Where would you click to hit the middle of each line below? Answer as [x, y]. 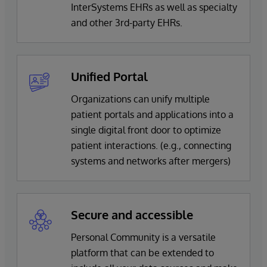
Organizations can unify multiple [140, 99]
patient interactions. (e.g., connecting [151, 145]
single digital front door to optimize [146, 130]
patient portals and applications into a [152, 114]
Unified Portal [109, 76]
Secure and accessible [132, 214]
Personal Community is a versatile [143, 237]
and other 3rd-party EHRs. [127, 22]
